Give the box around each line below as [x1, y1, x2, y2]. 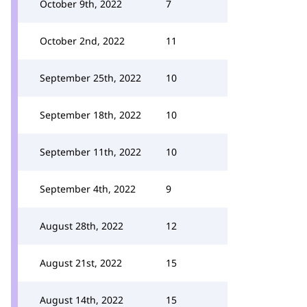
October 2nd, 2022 [40, 34, 125, 47]
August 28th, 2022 [40, 219, 123, 232]
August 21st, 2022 [40, 256, 122, 269]
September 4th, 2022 [40, 182, 136, 195]
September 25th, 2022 [40, 71, 141, 84]
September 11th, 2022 [40, 145, 141, 158]
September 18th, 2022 [40, 108, 141, 121]
